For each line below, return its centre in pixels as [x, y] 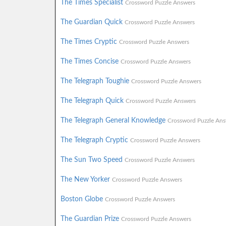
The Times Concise [90, 61]
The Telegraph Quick [93, 101]
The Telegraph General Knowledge [114, 120]
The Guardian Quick [92, 22]
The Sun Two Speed [92, 160]
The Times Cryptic [90, 42]
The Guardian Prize [91, 219]
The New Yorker [86, 179]
